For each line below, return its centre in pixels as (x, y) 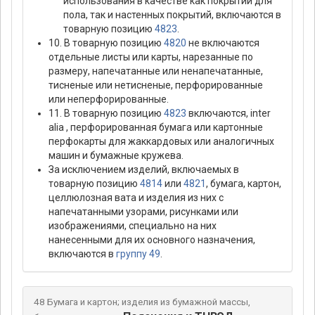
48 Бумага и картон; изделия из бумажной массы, (142, 302)
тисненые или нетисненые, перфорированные (156, 85)
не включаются (223, 43)
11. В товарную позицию (106, 114)
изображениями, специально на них (133, 226)
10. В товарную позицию (106, 43)
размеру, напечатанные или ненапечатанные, (156, 71)
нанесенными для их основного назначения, (152, 240)
